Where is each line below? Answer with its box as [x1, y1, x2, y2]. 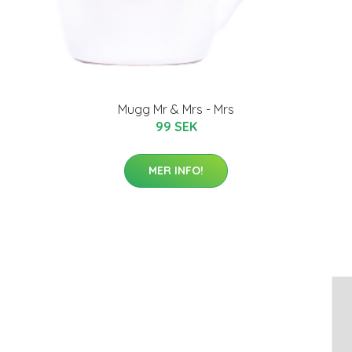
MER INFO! [148, 163, 203, 178]
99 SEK [155, 118, 197, 134]
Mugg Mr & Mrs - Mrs [118, 101, 234, 117]
